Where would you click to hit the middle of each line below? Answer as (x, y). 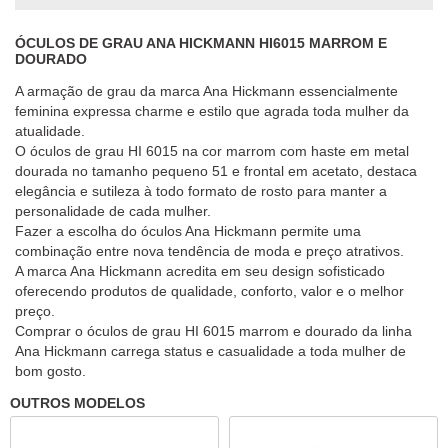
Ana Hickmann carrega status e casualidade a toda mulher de (210, 351)
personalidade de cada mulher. (113, 211)
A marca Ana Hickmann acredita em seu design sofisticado (200, 271)
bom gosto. (50, 371)
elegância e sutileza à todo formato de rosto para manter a (201, 191)
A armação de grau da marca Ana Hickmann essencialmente (206, 91)
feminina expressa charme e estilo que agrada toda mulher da (212, 111)
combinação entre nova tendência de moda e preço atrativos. (209, 251)
